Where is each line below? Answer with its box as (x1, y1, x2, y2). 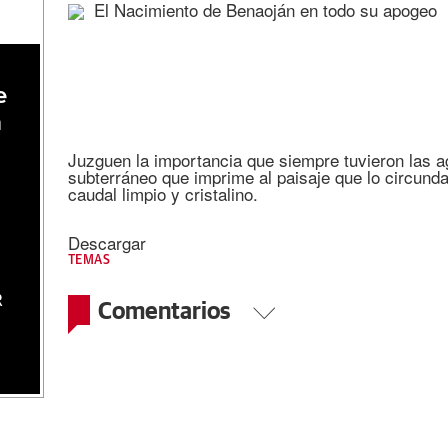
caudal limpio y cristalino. (67, 181, 258, 207)
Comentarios (97, 296, 235, 325)
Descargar (67, 230, 146, 256)
